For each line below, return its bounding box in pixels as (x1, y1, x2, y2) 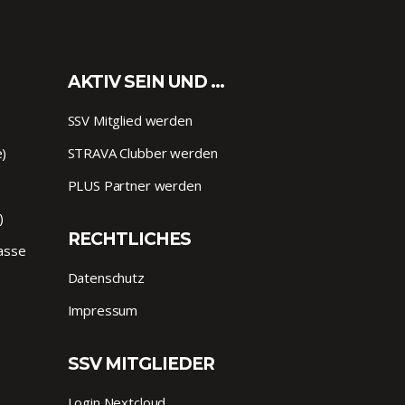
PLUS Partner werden (67, 176, 202, 195)
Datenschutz (67, 268, 145, 287)
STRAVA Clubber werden (67, 144, 218, 163)
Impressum (67, 301, 138, 320)
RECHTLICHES (67, 229, 192, 250)
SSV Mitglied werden (67, 111, 193, 130)
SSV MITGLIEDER (67, 353, 215, 375)
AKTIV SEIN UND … (67, 71, 225, 93)
